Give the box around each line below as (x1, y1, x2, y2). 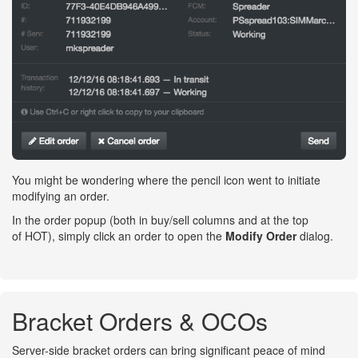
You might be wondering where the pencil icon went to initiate (12, 171, 320, 188)
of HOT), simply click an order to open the (12, 227, 225, 244)
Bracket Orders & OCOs (12, 303, 268, 338)
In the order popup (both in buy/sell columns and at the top (12, 211, 308, 228)
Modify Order (225, 227, 296, 244)
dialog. (296, 227, 333, 244)
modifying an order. (12, 187, 109, 204)
